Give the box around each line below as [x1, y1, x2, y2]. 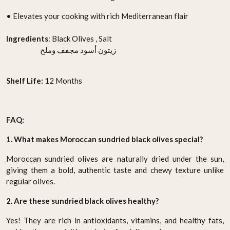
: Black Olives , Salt [48, 33, 112, 43]
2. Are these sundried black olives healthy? [6, 196, 159, 205]
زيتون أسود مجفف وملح [40, 45, 116, 54]
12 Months [43, 75, 82, 85]
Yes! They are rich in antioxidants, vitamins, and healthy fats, [6, 215, 224, 225]
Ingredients [6, 33, 48, 43]
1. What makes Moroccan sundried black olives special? [6, 134, 203, 144]
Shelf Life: [6, 75, 43, 85]
